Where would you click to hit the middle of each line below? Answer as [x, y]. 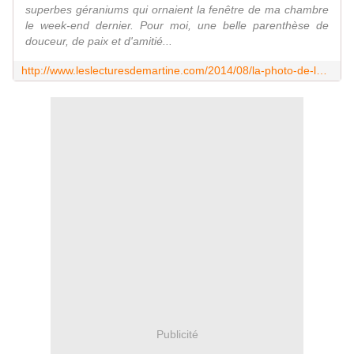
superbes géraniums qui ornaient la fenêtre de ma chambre [177, 10]
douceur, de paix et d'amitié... [99, 41]
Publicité [177, 334]
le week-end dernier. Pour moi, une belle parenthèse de [177, 26]
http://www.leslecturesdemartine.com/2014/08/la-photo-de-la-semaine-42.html [322, 71]
